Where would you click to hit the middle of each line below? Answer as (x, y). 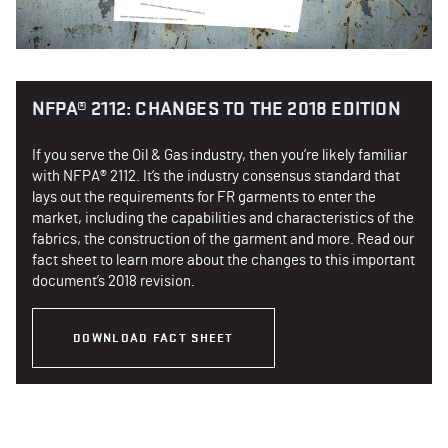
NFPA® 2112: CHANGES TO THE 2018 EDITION (216, 108)
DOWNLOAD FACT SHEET (153, 337)
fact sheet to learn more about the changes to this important (223, 260)
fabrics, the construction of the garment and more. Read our (223, 239)
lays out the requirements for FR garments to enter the (204, 197)
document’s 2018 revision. (113, 281)
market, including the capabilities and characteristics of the (223, 218)
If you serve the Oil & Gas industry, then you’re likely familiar (219, 155)
